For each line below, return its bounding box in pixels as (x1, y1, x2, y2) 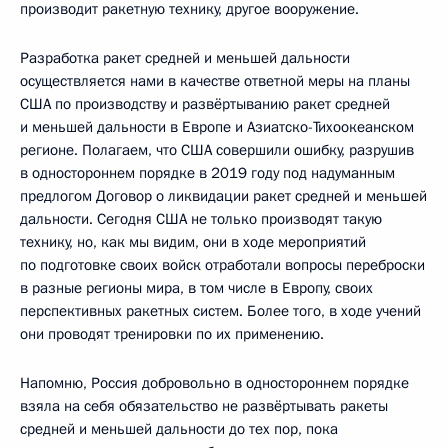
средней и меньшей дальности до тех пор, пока (20, 418, 338, 439)
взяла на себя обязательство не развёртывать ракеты (20, 395, 388, 416)
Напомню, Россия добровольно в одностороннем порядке (20, 372, 409, 393)
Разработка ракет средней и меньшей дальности (20, 47, 350, 68)
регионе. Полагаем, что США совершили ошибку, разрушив (20, 139, 414, 160)
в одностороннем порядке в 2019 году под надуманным (20, 162, 395, 183)
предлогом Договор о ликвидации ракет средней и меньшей (20, 185, 427, 206)
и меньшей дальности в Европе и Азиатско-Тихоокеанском (20, 116, 414, 137)
